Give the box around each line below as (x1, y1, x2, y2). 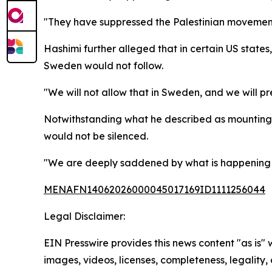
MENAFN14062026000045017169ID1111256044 (44, 183, 265, 195)
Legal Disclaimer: (44, 210, 125, 222)
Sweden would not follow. (44, 59, 163, 72)
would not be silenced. (44, 130, 148, 142)
